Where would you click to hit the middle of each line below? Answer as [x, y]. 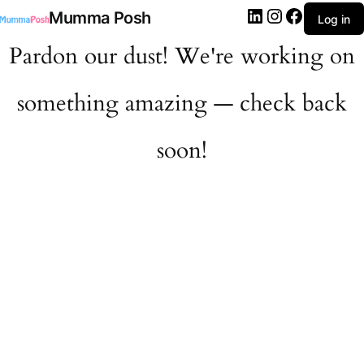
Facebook [331, 9]
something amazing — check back [182, 103]
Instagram [312, 9]
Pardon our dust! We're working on [182, 56]
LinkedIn [288, 9]
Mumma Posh [100, 18]
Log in [334, 19]
